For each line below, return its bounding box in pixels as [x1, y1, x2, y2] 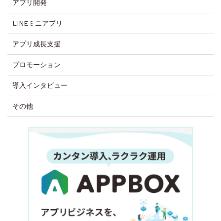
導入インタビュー [12, 81, 68, 90]
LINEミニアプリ [12, 19, 63, 28]
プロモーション [12, 61, 61, 69]
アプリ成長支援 [12, 40, 61, 48]
